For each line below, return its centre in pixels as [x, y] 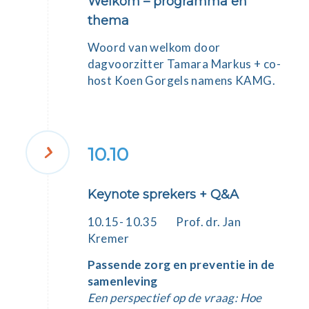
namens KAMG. [232, 81]
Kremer [108, 239]
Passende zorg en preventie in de [181, 264]
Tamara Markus [209, 64]
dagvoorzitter [127, 64]
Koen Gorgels [152, 81]
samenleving [122, 281]
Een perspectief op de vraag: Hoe [175, 297]
